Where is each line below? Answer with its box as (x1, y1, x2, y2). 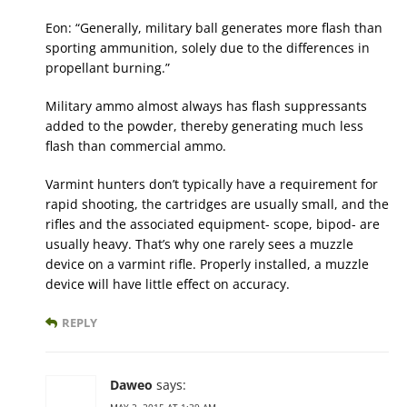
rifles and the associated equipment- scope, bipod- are (45, 214, 380, 233)
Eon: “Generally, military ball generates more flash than (45, 18, 382, 36)
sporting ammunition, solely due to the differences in (45, 38, 370, 56)
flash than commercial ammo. (45, 136, 226, 154)
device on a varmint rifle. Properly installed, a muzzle (45, 254, 369, 273)
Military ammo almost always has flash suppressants (45, 96, 367, 114)
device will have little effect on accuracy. (45, 274, 290, 293)
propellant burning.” (45, 58, 170, 76)
